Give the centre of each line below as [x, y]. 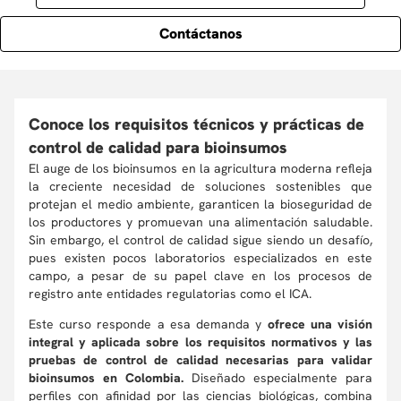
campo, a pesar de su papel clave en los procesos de [200, 276]
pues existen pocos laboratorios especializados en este [200, 258]
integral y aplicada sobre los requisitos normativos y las [200, 342]
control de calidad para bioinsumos [158, 147]
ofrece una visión [320, 324]
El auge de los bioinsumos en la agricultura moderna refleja [200, 168]
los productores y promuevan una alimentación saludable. [200, 222]
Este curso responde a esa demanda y [148, 324]
